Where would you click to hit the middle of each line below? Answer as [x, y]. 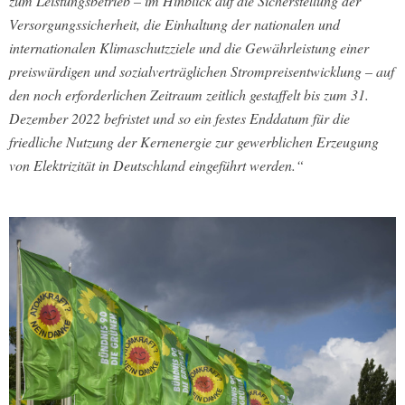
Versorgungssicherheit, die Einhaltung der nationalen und [174, 24]
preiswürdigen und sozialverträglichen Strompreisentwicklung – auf [202, 71]
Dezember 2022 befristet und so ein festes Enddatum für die [179, 118]
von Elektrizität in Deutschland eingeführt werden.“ [156, 165]
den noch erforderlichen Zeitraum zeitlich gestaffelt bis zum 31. [189, 95]
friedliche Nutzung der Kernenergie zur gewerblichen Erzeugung [194, 142]
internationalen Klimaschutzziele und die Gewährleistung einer [189, 48]
